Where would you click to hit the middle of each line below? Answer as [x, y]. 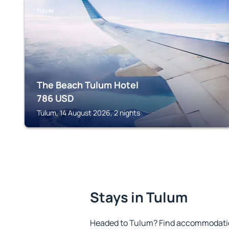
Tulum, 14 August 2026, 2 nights [88, 113]
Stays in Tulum [139, 197]
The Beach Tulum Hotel [88, 85]
